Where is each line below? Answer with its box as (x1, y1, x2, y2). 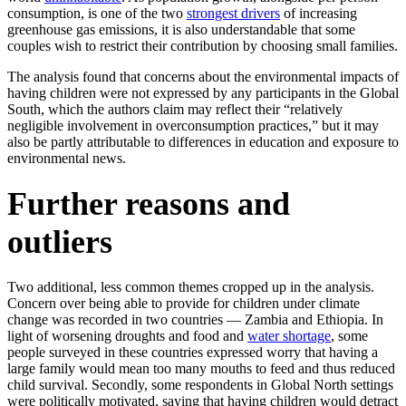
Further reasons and (7, 186, 290, 223)
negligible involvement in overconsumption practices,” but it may (7, 118, 379, 134)
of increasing (280, 5, 357, 22)
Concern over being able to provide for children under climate (7, 295, 360, 312)
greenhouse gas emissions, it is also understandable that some (7, 22, 355, 38)
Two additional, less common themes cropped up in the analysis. (7, 279, 374, 295)
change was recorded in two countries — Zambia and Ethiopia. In (7, 312, 383, 328)
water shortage (247, 328, 331, 344)
